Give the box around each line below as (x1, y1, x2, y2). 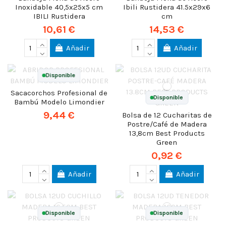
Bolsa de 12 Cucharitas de (122, 110, 212, 120)
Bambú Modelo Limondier (14, 97, 104, 107)
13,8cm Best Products (129, 129, 205, 138)
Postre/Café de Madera (127, 120, 207, 129)
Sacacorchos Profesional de (11, 88, 108, 98)
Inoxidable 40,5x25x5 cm (15, 2, 103, 12)
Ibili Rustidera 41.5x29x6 (123, 2, 211, 12)
